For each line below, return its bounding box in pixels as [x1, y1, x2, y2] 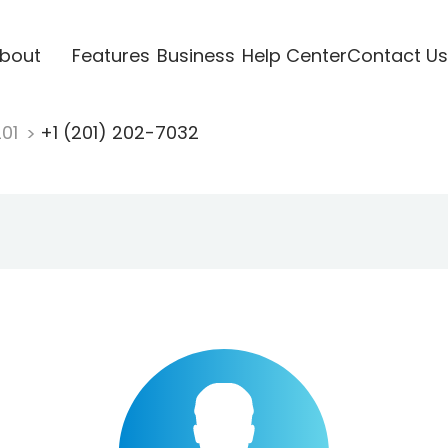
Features [71, 42, 150, 68]
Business [156, 42, 235, 68]
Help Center [241, 42, 347, 68]
